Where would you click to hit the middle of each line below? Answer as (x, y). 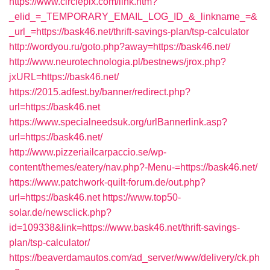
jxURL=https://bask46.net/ (64, 77)
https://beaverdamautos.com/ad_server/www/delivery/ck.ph (134, 258)
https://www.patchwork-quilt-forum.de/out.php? (107, 182)
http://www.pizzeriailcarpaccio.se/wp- (88, 152)
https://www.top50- (142, 197)
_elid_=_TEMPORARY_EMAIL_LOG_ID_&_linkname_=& (133, 17)
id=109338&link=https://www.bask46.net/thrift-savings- (124, 228)
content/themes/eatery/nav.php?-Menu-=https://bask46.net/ (133, 167)
